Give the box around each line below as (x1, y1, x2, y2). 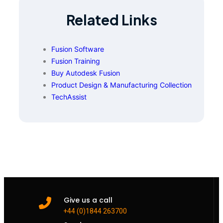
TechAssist (51, 93, 87, 102)
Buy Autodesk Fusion (51, 69, 120, 78)
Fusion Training (51, 57, 100, 66)
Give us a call (64, 195, 112, 206)
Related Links (66, 11, 157, 28)
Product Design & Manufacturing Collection (51, 81, 192, 90)
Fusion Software (51, 45, 104, 54)
